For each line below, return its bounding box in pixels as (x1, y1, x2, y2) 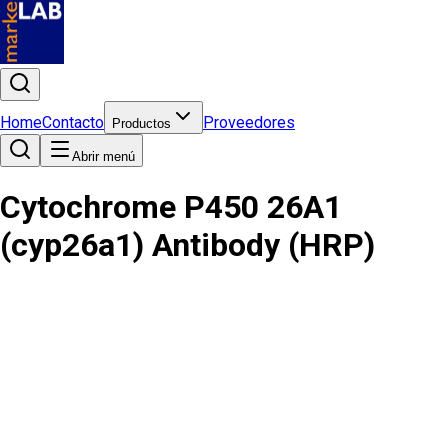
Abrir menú (72, 149, 135, 164)
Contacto (42, 113, 104, 132)
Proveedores (203, 113, 295, 132)
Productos (112, 116, 171, 131)
